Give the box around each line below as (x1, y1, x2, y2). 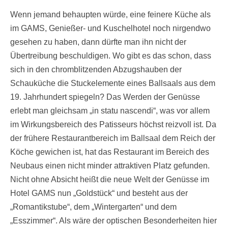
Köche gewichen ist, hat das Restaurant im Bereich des (10, 148, 209, 156)
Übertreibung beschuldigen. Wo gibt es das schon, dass (10, 51, 211, 60)
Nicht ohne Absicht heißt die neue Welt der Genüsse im (10, 175, 209, 184)
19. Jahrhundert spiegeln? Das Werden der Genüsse (10, 93, 200, 101)
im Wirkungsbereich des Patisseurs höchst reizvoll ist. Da (10, 120, 216, 129)
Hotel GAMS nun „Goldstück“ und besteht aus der (10, 189, 188, 197)
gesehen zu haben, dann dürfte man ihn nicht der (10, 38, 186, 46)
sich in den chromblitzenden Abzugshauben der (10, 65, 182, 74)
